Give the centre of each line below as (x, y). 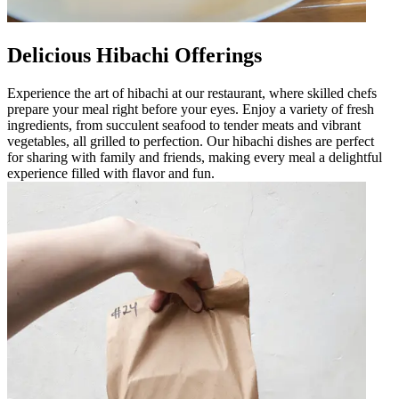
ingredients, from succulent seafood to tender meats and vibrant (184, 125)
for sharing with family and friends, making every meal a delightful (195, 157)
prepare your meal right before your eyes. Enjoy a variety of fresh (191, 109)
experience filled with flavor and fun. (111, 173)
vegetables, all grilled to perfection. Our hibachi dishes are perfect (191, 141)
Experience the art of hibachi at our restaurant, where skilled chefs (192, 93)
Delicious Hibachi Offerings (134, 55)
